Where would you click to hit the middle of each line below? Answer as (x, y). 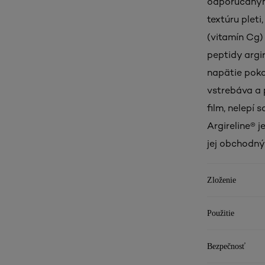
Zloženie (222, 180)
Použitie (221, 213)
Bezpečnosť (226, 246)
